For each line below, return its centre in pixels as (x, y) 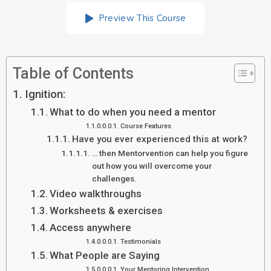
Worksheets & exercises (106, 211)
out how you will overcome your (152, 166)
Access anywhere (90, 228)
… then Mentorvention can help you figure (170, 153)
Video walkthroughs (96, 194)
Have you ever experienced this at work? (160, 139)
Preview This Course (142, 18)
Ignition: (45, 95)
